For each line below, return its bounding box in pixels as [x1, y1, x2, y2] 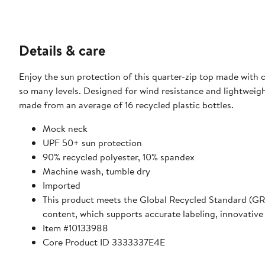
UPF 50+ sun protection [43, 136, 142, 150]
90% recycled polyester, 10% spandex [43, 150, 195, 164]
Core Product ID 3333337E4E [43, 235, 165, 249]
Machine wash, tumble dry [43, 164, 150, 178]
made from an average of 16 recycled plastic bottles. [19, 98, 234, 112]
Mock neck [43, 122, 88, 135]
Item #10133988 [43, 221, 108, 235]
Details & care [19, 40, 105, 61]
